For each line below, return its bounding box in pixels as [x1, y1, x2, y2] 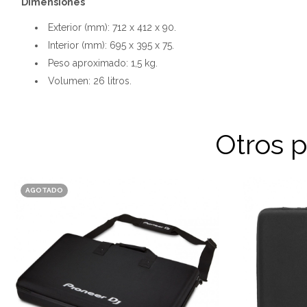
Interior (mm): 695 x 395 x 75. [48, 40, 174, 51]
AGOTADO [25, 186, 63, 194]
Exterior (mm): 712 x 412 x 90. [48, 22, 176, 33]
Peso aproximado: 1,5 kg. [48, 58, 158, 69]
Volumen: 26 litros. [48, 75, 132, 86]
